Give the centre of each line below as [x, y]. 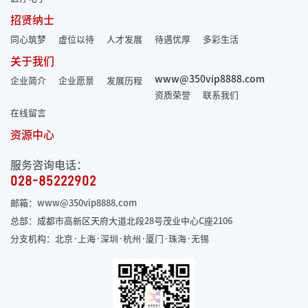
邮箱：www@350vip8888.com [74, 203]
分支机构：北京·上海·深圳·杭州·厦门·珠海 [98, 239]
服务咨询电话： [49, 165]
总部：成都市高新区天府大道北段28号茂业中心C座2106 [121, 221]
